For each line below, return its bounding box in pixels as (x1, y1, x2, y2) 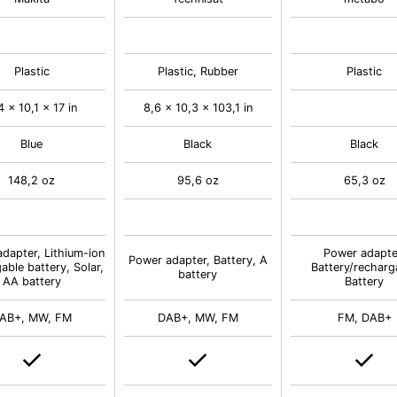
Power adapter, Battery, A (128, 253, 268, 267)
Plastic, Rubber (157, 65, 238, 78)
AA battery (2, 275, 61, 288)
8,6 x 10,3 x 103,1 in (143, 101, 253, 114)
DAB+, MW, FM (157, 311, 238, 324)
